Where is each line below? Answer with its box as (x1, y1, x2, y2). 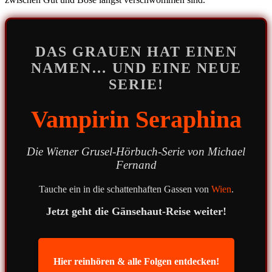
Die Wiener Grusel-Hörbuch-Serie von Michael (27, 144, 245, 158)
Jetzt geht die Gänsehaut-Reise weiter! (46, 205, 226, 218)
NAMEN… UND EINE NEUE (30, 59, 242, 76)
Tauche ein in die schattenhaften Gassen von (38, 183, 211, 194)
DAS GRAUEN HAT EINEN (35, 43, 237, 59)
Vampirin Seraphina (30, 105, 242, 133)
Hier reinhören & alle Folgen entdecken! (53, 256, 219, 267)
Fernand (115, 158, 157, 171)
